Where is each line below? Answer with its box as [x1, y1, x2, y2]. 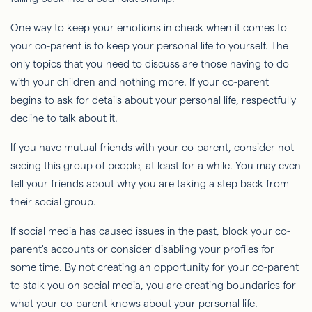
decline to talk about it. [10, 111, 118, 124]
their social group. [10, 195, 96, 208]
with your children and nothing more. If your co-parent [10, 75, 269, 88]
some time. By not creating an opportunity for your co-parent [10, 260, 299, 273]
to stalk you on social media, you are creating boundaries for [10, 279, 296, 291]
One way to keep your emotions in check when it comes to [10, 21, 287, 33]
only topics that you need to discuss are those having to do [10, 57, 289, 70]
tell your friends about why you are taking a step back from [10, 177, 289, 189]
